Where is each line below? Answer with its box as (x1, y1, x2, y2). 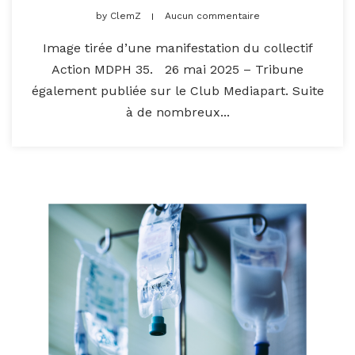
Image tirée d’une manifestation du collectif (42, 40, 313, 55)
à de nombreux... (125, 104, 230, 120)
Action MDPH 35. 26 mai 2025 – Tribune (52, 61, 303, 77)
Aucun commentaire (164, 10, 260, 21)
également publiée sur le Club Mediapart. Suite (31, 82, 324, 98)
